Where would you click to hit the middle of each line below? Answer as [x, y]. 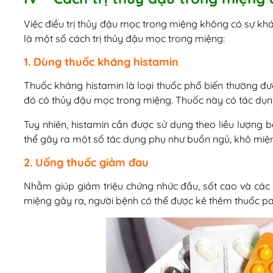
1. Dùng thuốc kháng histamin [101, 62]
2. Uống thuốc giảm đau [86, 162]
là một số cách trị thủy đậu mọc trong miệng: [124, 39]
